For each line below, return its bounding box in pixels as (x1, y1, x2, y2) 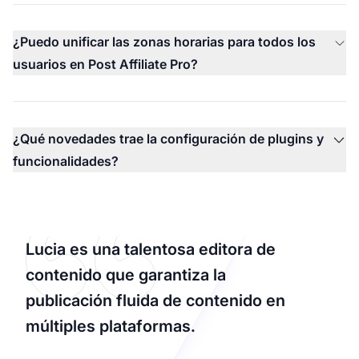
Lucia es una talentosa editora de (26, 239, 276, 259)
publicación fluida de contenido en (26, 290, 285, 310)
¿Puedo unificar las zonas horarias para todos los (13, 33, 316, 50)
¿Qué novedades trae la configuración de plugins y (13, 130, 324, 147)
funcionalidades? (13, 152, 119, 169)
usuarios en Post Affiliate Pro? (13, 55, 198, 72)
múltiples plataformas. (26, 316, 196, 336)
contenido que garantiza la (26, 264, 226, 284)
